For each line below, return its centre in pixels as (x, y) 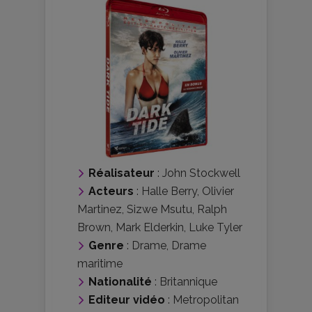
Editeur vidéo (127, 300)
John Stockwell (201, 173)
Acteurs (111, 191)
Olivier (218, 191)
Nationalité (120, 282)
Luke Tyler (216, 227)
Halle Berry (169, 191)
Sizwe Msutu (159, 209)
